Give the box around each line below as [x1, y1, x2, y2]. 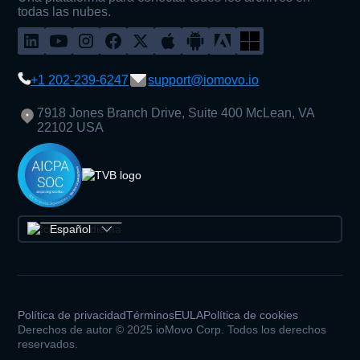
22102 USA [37, 120, 104, 134]
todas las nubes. [18, 4, 112, 18]
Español [50, 222, 92, 235]
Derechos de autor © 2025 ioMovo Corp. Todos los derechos [18, 322, 327, 336]
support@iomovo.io [148, 72, 260, 87]
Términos [126, 308, 175, 321]
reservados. [18, 337, 79, 350]
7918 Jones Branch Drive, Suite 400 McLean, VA [37, 105, 315, 120]
